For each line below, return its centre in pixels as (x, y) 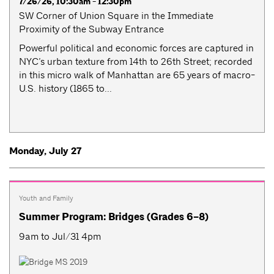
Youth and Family (46, 198)
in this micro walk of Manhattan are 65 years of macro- (137, 75)
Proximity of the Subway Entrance (91, 29)
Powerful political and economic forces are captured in (136, 48)
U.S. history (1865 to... (65, 88)
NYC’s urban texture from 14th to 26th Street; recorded (136, 61)
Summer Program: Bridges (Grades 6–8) (114, 217)
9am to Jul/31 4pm (60, 236)
